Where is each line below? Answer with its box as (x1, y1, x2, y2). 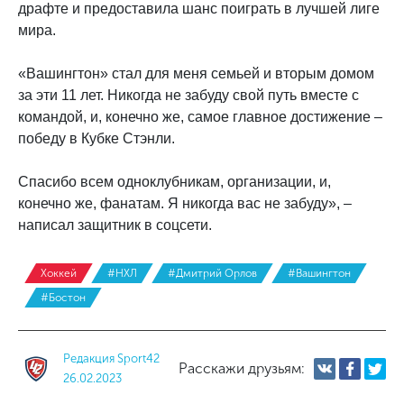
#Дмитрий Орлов (168, 267, 257, 280)
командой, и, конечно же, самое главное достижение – (18, 109, 382, 124)
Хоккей (41, 267, 77, 280)
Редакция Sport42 (63, 352, 160, 365)
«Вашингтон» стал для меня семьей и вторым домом (18, 66, 374, 81)
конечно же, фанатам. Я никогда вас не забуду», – (18, 196, 352, 211)
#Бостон (41, 291, 86, 304)
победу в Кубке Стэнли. (18, 131, 175, 146)
